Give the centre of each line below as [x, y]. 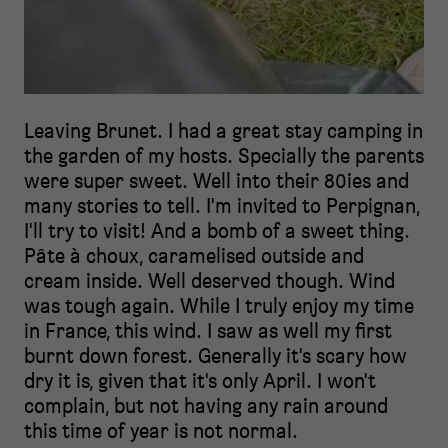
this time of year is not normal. [161, 430]
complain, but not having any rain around [206, 405]
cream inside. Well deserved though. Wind [209, 280]
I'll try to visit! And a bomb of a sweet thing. [217, 230]
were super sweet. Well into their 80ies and [216, 180]
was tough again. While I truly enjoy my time [219, 305]
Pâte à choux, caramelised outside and [194, 255]
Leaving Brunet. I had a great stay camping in [223, 130]
